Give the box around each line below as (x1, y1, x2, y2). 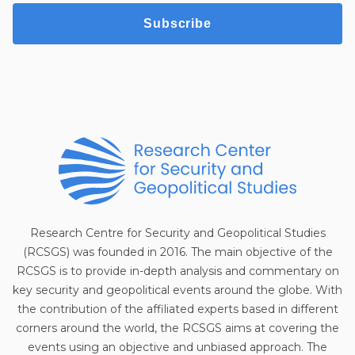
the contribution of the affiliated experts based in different (17, 301, 338, 316)
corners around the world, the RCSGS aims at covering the (16, 320, 339, 335)
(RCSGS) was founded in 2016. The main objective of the (22, 244, 333, 259)
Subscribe (143, 16, 212, 30)
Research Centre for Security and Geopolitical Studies (29, 225, 326, 240)
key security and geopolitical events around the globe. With (13, 282, 342, 297)
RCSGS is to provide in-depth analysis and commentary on (16, 263, 339, 278)
